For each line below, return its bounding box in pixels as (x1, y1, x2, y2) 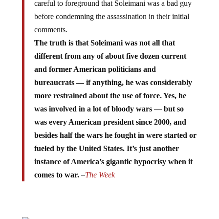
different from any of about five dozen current (34, 52, 186, 61)
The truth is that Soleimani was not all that (34, 39, 175, 47)
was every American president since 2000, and (34, 118, 186, 127)
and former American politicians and (34, 65, 156, 74)
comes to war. (34, 171, 81, 179)
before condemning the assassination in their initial (34, 12, 189, 21)
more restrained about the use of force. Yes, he (34, 91, 186, 100)
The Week (85, 171, 115, 179)
